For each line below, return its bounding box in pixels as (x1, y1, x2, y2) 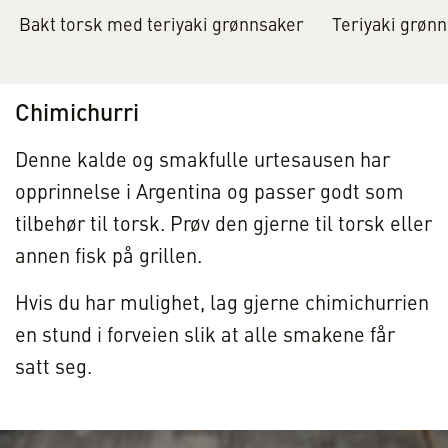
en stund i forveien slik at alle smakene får (15, 327, 395, 348)
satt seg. (15, 359, 92, 380)
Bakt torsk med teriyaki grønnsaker (19, 17, 305, 36)
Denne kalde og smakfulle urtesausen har (15, 152, 390, 173)
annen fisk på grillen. (15, 248, 202, 269)
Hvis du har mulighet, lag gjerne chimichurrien (15, 295, 429, 316)
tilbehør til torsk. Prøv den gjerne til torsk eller (15, 216, 432, 237)
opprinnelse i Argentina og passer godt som (15, 184, 404, 205)
